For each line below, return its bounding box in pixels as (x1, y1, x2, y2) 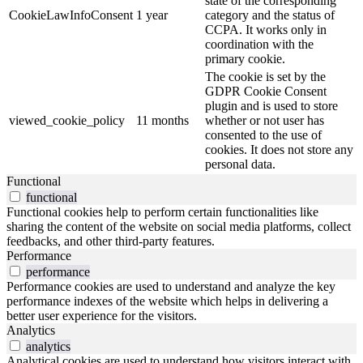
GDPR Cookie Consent (205, 84, 327, 99)
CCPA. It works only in (205, 23, 327, 37)
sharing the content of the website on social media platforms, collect (6, 220, 351, 234)
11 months (136, 113, 189, 128)
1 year (136, 8, 168, 23)
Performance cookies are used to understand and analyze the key (6, 280, 335, 294)
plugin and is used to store (205, 99, 338, 113)
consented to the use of (205, 128, 322, 143)
